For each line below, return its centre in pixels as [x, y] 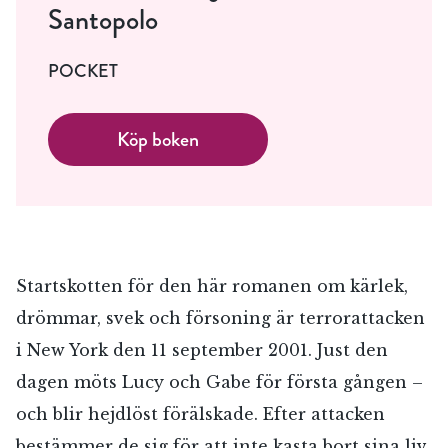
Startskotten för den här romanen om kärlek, [212, 285]
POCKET [83, 70]
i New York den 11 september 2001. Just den [202, 349]
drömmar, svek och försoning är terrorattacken [220, 317]
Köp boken [158, 139]
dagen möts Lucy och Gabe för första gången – [219, 381]
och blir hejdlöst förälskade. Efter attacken [200, 413]
